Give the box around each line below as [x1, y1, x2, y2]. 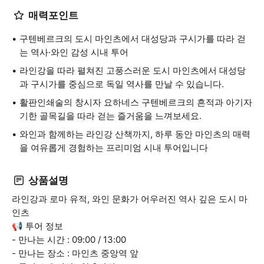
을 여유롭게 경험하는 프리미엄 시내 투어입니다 [19, 142, 208, 153]
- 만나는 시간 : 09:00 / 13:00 [12, 234, 126, 245]
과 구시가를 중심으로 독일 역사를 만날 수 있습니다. [19, 78, 224, 90]
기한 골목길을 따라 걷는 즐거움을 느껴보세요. [19, 110, 202, 121]
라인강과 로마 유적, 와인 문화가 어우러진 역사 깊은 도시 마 [12, 193, 247, 204]
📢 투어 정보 [12, 220, 63, 232]
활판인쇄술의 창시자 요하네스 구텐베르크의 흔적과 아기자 [19, 97, 252, 108]
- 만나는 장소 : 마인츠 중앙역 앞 [12, 247, 138, 259]
